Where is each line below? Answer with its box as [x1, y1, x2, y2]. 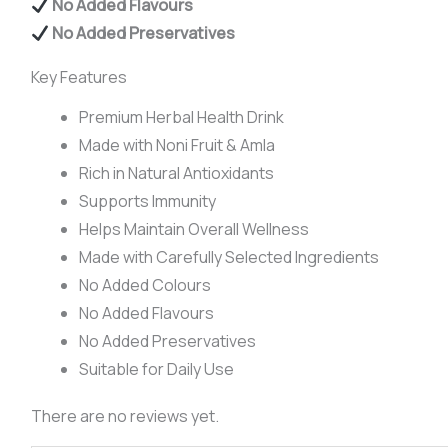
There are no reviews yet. [30, 404, 219, 427]
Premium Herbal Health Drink [78, 105, 284, 128]
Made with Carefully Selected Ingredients [78, 245, 379, 268]
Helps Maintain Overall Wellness [78, 217, 309, 240]
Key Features [30, 66, 127, 89]
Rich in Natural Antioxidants [78, 161, 274, 184]
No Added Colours [78, 273, 211, 296]
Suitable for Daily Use [78, 357, 234, 380]
